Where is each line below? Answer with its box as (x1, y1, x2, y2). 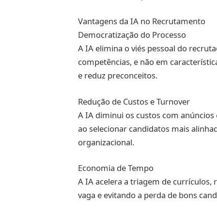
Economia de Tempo (77, 162, 154, 174)
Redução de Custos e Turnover (77, 95, 190, 107)
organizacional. (77, 136, 134, 148)
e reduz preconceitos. (77, 70, 157, 81)
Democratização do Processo (77, 29, 186, 41)
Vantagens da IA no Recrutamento (77, 15, 205, 27)
